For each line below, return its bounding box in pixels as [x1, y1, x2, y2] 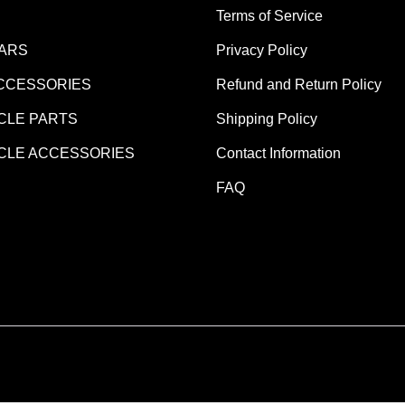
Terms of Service [216, 7, 323, 24]
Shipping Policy [216, 110, 317, 127]
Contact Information [216, 145, 341, 161]
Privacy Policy [216, 42, 307, 58]
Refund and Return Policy [216, 76, 381, 92]
